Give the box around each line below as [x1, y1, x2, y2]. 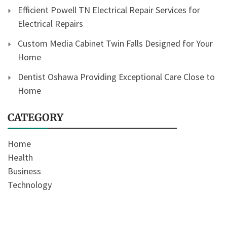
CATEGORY [8, 111, 63, 124]
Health [8, 152, 33, 164]
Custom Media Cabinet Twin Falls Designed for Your [18, 37, 213, 50]
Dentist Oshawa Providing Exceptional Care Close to [18, 71, 215, 83]
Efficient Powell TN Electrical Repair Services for [18, 4, 200, 16]
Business [8, 165, 41, 177]
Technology [8, 179, 52, 191]
